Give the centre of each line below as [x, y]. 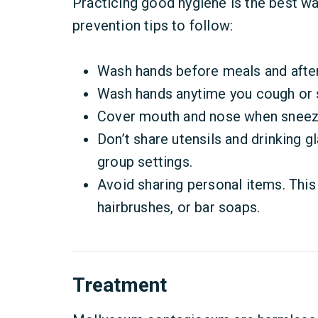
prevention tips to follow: [153, 26]
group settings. [145, 162]
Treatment [120, 285]
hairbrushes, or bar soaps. [179, 207]
